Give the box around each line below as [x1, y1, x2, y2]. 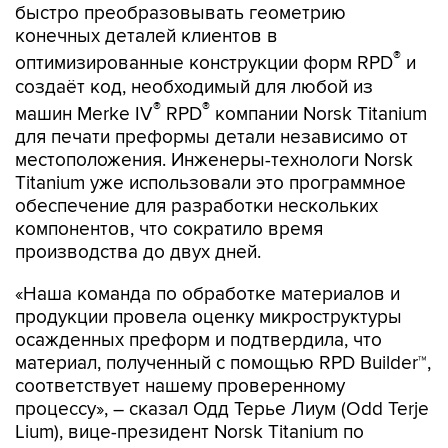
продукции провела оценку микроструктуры [15, 305, 402, 329]
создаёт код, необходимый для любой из [15, 75, 373, 99]
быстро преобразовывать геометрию [15, 2, 346, 26]
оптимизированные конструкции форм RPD [15, 52, 393, 76]
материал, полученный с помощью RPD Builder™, [15, 351, 431, 375]
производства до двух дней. [15, 240, 261, 264]
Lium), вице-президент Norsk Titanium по [15, 420, 364, 444]
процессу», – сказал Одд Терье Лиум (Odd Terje [15, 397, 429, 421]
